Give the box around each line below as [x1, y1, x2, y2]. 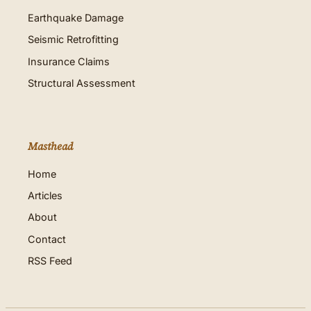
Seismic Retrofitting [28, 33, 119, 46]
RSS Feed [28, 254, 72, 267]
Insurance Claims [28, 55, 110, 67]
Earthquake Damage [28, 12, 124, 24]
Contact [28, 233, 66, 245]
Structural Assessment [28, 76, 135, 89]
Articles [28, 190, 62, 202]
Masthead [28, 138, 73, 153]
